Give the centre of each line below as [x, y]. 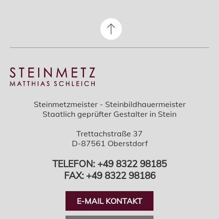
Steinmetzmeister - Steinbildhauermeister [109, 104]
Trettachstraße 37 [109, 133]
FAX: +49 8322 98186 [109, 175]
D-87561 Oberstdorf [109, 143]
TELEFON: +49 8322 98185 [109, 164]
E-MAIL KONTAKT [109, 201]
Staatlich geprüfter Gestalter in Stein [109, 114]
